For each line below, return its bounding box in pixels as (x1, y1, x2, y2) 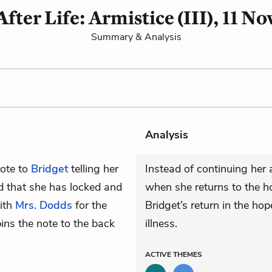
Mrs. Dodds (15, 198, 72, 212)
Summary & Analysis (90, 30, 182, 44)
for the (72, 198, 107, 212)
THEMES (173, 250, 202, 259)
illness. (145, 216, 177, 231)
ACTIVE (145, 250, 173, 259)
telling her (68, 161, 118, 176)
